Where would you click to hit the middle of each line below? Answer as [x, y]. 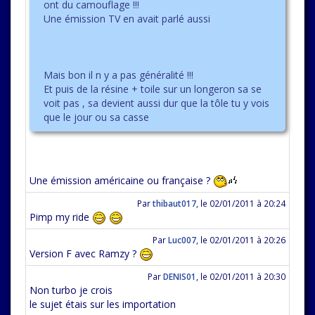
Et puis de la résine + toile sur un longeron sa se [153, 89]
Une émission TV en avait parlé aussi [127, 19]
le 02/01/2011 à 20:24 [243, 203]
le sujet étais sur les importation [103, 304]
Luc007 [182, 240]
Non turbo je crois [71, 290]
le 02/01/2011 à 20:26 [243, 240]
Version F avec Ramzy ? [84, 253]
